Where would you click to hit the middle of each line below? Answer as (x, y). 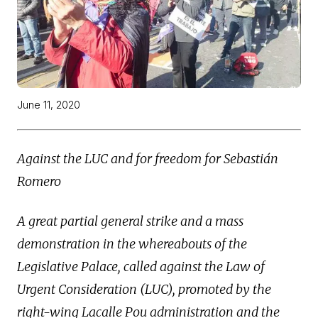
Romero (39, 182)
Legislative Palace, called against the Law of (141, 267)
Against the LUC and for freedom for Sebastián (148, 159)
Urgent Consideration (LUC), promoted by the (144, 290)
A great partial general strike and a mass (130, 221)
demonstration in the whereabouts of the (132, 244)
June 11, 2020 (49, 105)
